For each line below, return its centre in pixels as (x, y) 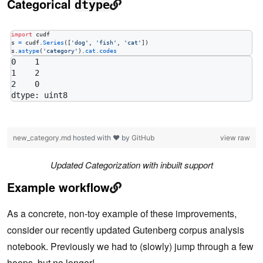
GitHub (143, 137)
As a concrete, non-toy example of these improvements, (122, 214)
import (22, 34)
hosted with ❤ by (102, 137)
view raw (235, 137)
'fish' (106, 42)
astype (29, 50)
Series (53, 42)
